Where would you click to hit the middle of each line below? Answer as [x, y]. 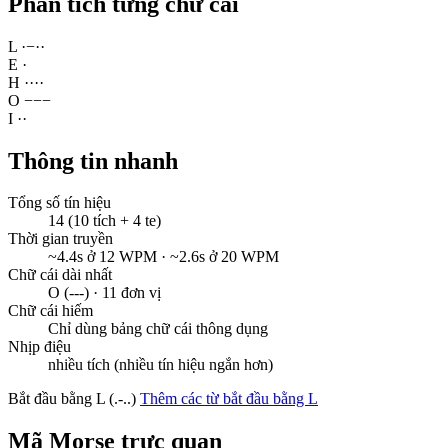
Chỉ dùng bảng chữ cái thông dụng [158, 329]
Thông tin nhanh [93, 160]
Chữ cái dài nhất [60, 275]
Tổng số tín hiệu [59, 203]
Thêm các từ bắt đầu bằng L [229, 399]
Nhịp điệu [39, 347]
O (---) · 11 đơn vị [104, 293]
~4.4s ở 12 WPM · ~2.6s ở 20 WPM [163, 257]
